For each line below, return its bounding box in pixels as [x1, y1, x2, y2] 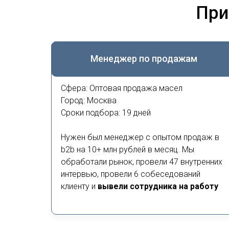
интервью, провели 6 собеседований [61, 169, 200, 179]
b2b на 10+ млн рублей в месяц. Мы [61, 145, 194, 154]
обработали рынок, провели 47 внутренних [61, 157, 222, 167]
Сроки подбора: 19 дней [61, 108, 151, 118]
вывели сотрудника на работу [98, 181, 218, 191]
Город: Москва [61, 96, 117, 105]
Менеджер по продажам [90, 53, 197, 64]
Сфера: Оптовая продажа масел [61, 83, 182, 93]
